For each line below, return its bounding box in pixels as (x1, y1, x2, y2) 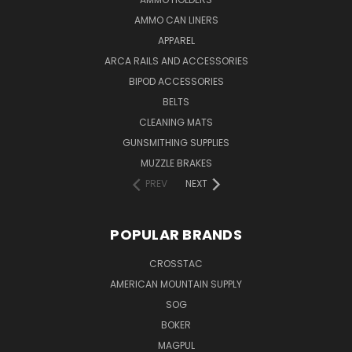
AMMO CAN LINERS (134, 13, 218, 27)
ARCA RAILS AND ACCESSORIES (104, 54, 248, 68)
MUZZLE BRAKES (140, 156, 212, 170)
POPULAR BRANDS (110, 225, 242, 245)
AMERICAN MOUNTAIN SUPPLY (110, 277, 242, 291)
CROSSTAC (149, 257, 203, 271)
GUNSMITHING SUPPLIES (123, 136, 229, 150)
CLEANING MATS (139, 115, 213, 130)
